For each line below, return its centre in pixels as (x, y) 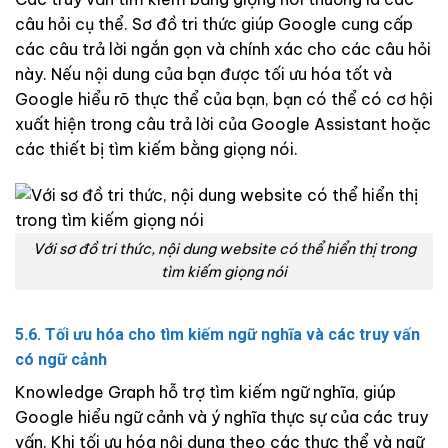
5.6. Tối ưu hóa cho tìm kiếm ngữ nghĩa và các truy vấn (217, 335)
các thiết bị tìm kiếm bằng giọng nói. (156, 148)
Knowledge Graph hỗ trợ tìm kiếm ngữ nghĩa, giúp (205, 392)
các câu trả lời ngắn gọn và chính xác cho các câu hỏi (223, 48)
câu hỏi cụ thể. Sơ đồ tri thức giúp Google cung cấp (214, 23)
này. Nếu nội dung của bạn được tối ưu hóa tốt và (203, 73)
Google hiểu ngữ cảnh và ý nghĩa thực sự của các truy (221, 417)
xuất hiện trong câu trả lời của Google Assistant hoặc (223, 123)
